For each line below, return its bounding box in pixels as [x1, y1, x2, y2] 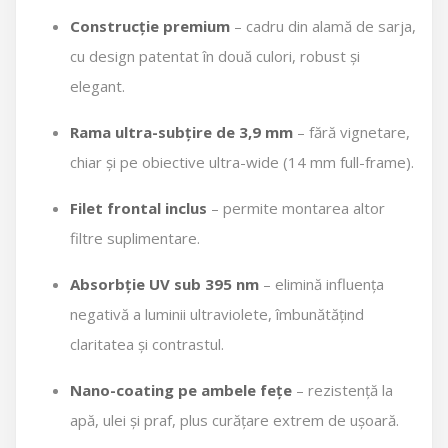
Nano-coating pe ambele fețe [70, 380, 292, 400]
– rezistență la [292, 380, 393, 400]
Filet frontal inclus [70, 198, 207, 218]
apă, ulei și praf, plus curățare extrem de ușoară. [70, 410, 399, 430]
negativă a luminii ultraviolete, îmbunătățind [70, 304, 364, 324]
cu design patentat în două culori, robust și [70, 46, 360, 66]
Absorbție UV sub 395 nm [70, 274, 259, 294]
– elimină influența [259, 274, 384, 294]
